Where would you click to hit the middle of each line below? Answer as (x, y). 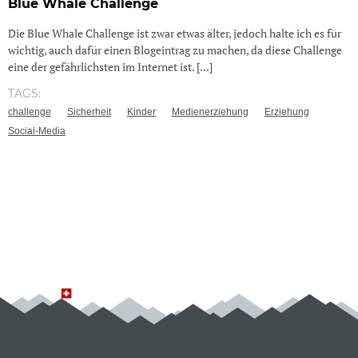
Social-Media (36, 131)
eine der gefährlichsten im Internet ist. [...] (110, 66)
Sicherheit (89, 111)
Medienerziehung (210, 111)
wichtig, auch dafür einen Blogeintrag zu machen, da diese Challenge (175, 50)
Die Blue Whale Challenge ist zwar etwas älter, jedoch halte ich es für (174, 33)
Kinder (141, 111)
